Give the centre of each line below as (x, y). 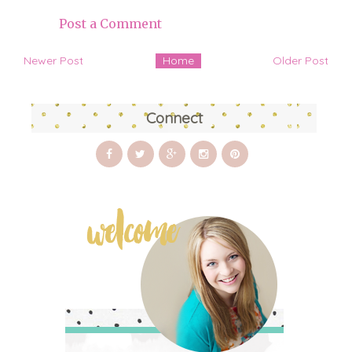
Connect (174, 117)
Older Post (301, 61)
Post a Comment (110, 24)
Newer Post (53, 61)
